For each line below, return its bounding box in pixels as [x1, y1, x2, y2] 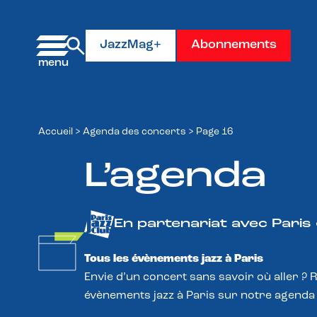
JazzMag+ [100, 38, 161, 52]
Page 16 [196, 127, 233, 137]
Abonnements [191, 38, 277, 52]
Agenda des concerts [83, 127, 186, 137]
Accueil [38, 127, 73, 137]
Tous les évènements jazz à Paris [84, 253, 264, 265]
